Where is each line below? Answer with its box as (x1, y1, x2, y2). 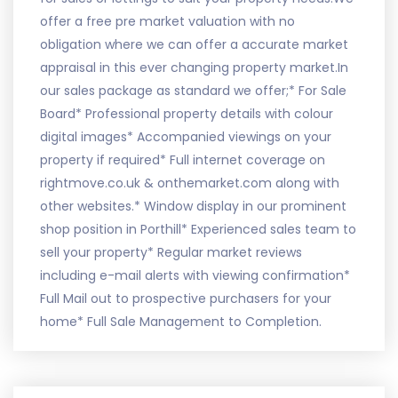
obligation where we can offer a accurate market (40, 36, 348, 53)
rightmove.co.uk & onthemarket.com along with (40, 174, 339, 192)
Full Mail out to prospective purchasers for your (40, 290, 331, 307)
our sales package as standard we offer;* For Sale (40, 82, 346, 99)
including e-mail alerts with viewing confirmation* (40, 267, 350, 284)
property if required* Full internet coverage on (40, 151, 325, 169)
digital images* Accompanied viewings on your (40, 128, 331, 146)
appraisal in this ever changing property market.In (40, 59, 348, 76)
